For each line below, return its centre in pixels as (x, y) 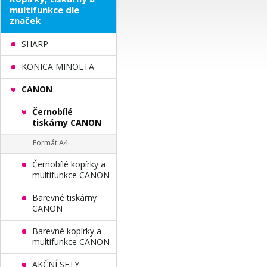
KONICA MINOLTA (58, 66)
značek (25, 20)
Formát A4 (50, 143)
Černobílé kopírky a (69, 164)
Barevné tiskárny (64, 198)
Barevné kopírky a (67, 231)
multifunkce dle (44, 10)
